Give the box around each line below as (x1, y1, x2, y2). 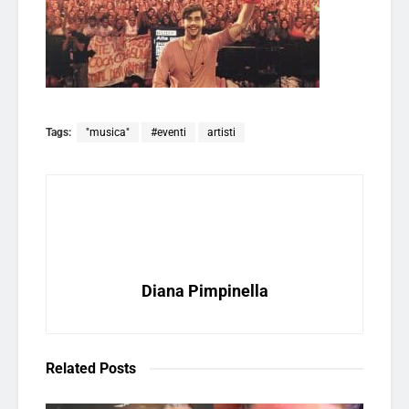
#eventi (151, 125, 186, 139)
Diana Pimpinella (141, 280, 268, 300)
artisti (207, 125, 236, 139)
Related (46, 359, 96, 377)
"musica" (86, 125, 130, 139)
